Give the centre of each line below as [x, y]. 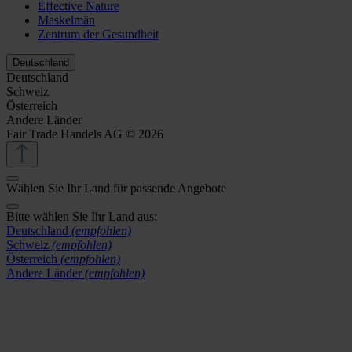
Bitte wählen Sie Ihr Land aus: [82, 216]
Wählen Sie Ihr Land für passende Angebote [116, 188]
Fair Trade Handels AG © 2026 [85, 134]
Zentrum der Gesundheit [98, 34]
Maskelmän [66, 20]
